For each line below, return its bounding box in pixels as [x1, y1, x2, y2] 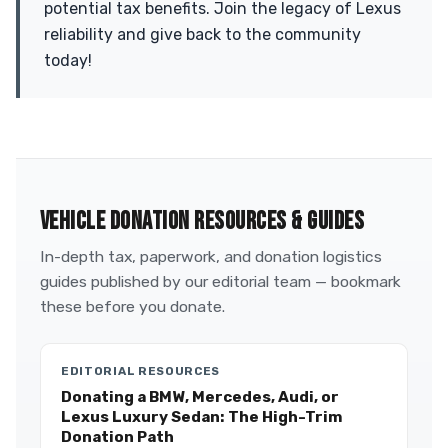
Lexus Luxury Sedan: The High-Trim [61, 408, 342, 426]
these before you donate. [40, 297, 225, 316]
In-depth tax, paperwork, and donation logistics [40, 247, 382, 266]
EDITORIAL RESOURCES [61, 364, 221, 378]
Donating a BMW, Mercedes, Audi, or [61, 388, 339, 406]
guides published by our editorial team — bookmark [40, 272, 401, 291]
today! [44, 51, 92, 70]
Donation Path [61, 428, 174, 446]
